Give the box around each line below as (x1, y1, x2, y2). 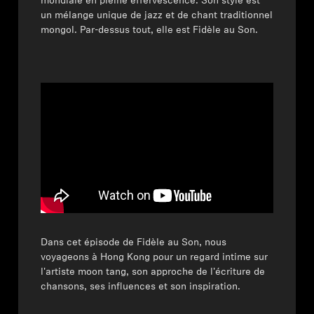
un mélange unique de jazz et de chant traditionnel (41, 10, 273, 21)
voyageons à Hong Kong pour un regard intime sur (41, 252, 268, 264)
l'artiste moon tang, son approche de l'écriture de (41, 267, 266, 278)
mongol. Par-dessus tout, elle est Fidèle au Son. (41, 25, 259, 36)
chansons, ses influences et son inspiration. (41, 282, 241, 293)
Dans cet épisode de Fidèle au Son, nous (41, 238, 227, 249)
